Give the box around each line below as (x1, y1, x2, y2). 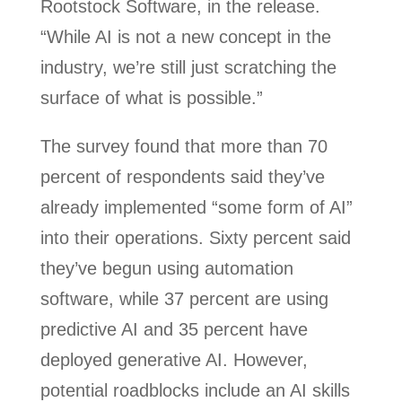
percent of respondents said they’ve (39, 167, 325, 187)
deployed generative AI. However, (39, 350, 308, 370)
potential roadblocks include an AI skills (39, 380, 350, 400)
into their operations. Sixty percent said (39, 228, 351, 248)
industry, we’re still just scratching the (39, 57, 336, 77)
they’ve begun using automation (39, 258, 293, 278)
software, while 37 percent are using (39, 289, 328, 309)
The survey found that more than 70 (39, 136, 328, 156)
